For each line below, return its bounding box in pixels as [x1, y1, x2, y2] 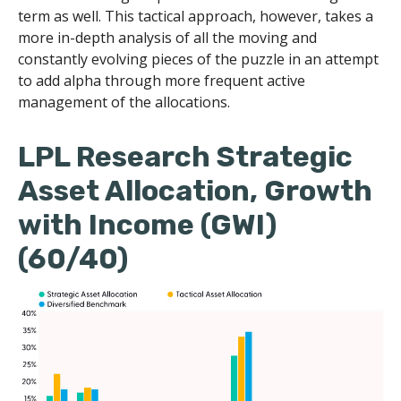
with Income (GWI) [18, 207, 277, 242]
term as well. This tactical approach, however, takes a [18, 5, 373, 26]
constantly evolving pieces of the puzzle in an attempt [18, 48, 379, 69]
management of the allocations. [18, 91, 230, 112]
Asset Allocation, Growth [18, 173, 372, 208]
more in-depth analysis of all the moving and [18, 27, 317, 47]
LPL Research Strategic [18, 139, 353, 174]
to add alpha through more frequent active [18, 70, 305, 90]
